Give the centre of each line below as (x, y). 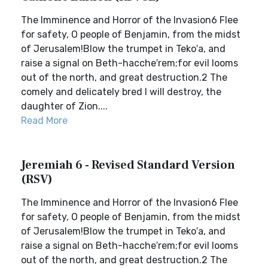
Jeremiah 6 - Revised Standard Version (128, 165)
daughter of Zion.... (64, 106)
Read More (44, 121)
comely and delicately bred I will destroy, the (121, 92)
